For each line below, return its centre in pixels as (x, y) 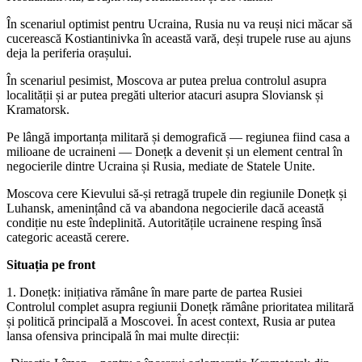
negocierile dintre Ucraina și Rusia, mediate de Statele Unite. (161, 166)
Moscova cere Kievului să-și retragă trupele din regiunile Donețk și (177, 193)
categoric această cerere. (68, 237)
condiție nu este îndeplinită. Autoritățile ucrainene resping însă (164, 222)
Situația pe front (51, 264)
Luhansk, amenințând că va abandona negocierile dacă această (165, 208)
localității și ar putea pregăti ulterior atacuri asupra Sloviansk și (165, 95)
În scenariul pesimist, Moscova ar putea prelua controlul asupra (166, 80)
